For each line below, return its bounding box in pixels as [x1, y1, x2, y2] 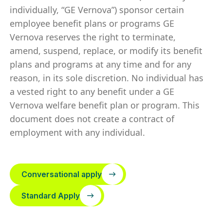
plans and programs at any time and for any [10, 58, 191, 70]
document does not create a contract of [10, 113, 174, 125]
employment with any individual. [10, 127, 145, 138]
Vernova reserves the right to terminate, [10, 31, 176, 43]
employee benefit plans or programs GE [10, 18, 174, 29]
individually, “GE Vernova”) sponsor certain [10, 4, 184, 16]
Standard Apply [21, 191, 80, 200]
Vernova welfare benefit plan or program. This [10, 99, 200, 111]
